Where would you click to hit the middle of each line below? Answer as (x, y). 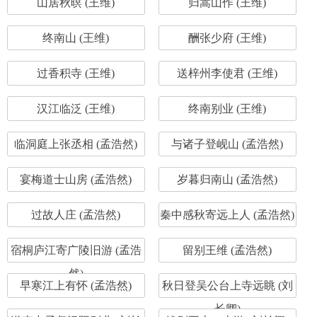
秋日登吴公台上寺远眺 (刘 (227, 286)
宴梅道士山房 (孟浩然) (76, 179)
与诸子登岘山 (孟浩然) (227, 144)
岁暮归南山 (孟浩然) (227, 179)
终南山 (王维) (76, 38)
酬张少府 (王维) (227, 38)
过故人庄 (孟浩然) (76, 215)
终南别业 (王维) (227, 109)
